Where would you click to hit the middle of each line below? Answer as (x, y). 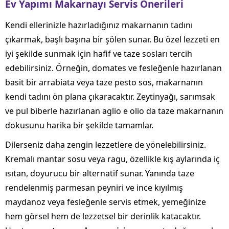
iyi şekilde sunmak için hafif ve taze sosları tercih (99, 54)
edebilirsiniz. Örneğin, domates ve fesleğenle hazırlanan (113, 68)
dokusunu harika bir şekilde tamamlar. (79, 125)
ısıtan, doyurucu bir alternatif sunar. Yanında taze (100, 174)
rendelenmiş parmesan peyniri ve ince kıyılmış (94, 188)
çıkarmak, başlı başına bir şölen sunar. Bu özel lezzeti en (112, 40)
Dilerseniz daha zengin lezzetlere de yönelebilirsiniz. (106, 145)
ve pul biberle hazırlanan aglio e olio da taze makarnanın (114, 111)
